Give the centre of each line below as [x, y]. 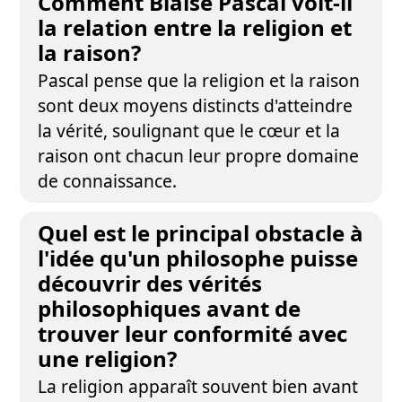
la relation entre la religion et [195, 27]
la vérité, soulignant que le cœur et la [189, 131]
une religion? [108, 358]
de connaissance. [108, 181]
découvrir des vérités [150, 283]
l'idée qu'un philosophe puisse [198, 258]
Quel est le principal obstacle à [201, 233]
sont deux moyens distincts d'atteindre [196, 105]
